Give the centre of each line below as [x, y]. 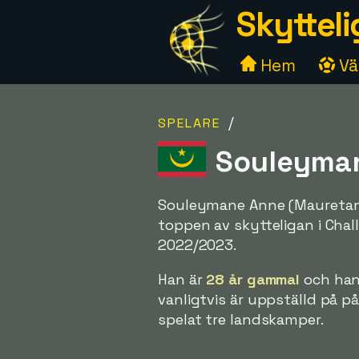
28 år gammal [253, 279]
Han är [182, 279]
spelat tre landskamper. [241, 319]
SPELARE [189, 123]
